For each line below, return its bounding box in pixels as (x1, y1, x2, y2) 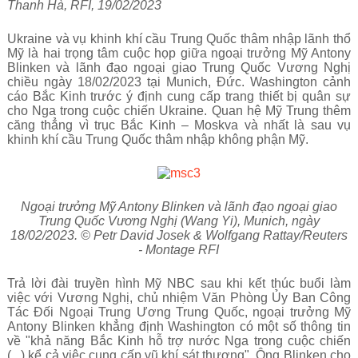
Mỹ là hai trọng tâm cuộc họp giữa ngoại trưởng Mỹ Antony (6, 46, 352, 60)
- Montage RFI (138, 243, 220, 257)
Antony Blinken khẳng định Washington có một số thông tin (6, 320, 352, 333)
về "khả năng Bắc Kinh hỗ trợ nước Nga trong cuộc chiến (6, 334, 352, 348)
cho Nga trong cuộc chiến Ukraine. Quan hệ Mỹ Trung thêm (6, 104, 352, 117)
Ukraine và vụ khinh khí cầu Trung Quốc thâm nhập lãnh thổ (6, 32, 352, 46)
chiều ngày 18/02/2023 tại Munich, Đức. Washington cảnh (6, 75, 352, 89)
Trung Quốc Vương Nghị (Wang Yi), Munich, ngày (38, 214, 320, 228)
